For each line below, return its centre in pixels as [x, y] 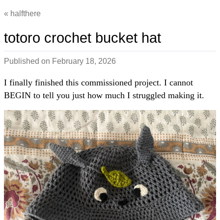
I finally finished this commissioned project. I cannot [98, 82]
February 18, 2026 [84, 61]
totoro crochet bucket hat [82, 38]
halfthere [26, 14]
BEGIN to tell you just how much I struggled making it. [104, 95]
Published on [28, 61]
